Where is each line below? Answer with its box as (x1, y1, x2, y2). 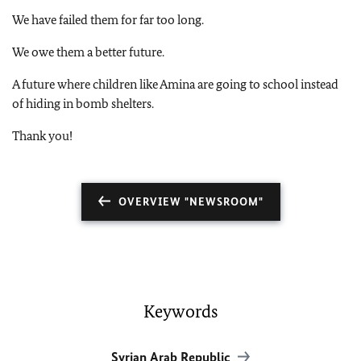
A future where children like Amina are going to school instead (12, 77, 338, 92)
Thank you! (12, 128, 73, 143)
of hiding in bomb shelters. (12, 96, 154, 111)
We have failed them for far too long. (12, 12, 204, 27)
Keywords (143, 301, 218, 322)
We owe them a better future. (12, 44, 164, 60)
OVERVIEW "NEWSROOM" (118, 195, 263, 209)
